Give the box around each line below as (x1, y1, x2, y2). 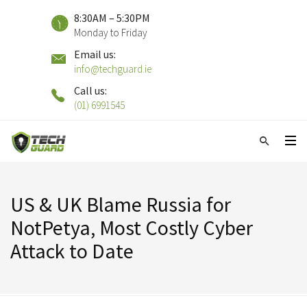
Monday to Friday (74, 26, 147, 39)
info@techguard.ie (74, 62, 151, 75)
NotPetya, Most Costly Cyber (10, 214, 253, 241)
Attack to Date (10, 238, 134, 264)
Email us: (74, 47, 116, 61)
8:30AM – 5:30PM (74, 11, 150, 25)
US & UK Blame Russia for (10, 191, 231, 217)
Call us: (74, 84, 107, 97)
